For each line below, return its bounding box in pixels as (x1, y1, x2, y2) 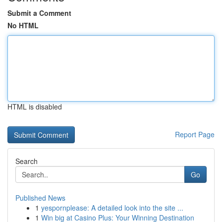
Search (15, 156, 38, 166)
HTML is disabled (7, 102, 62, 111)
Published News (15, 193, 65, 203)
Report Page (175, 129, 215, 139)
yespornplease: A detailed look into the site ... (41, 203, 183, 213)
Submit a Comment (7, 8, 71, 18)
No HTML (7, 20, 39, 30)
